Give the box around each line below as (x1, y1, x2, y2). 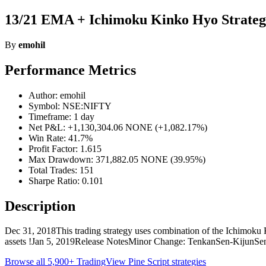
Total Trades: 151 (28, 164, 94, 175)
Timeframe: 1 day (28, 111, 94, 122)
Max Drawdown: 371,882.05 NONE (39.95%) (28, 154, 205, 164)
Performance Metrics (5, 62, 136, 78)
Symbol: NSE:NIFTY (28, 100, 112, 111)
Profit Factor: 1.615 (28, 143, 102, 154)
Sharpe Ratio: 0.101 (28, 175, 103, 186)
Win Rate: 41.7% (28, 132, 93, 143)
